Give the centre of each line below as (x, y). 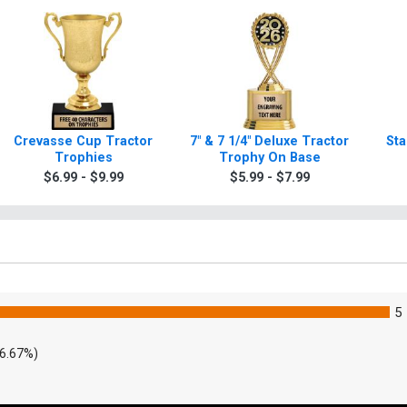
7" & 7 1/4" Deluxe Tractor (269, 142)
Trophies (83, 158)
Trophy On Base (269, 158)
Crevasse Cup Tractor (83, 142)
